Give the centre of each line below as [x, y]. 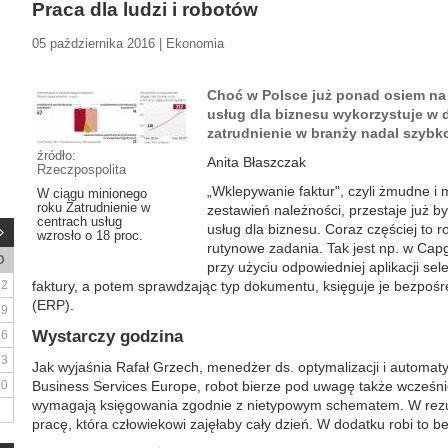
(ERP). [53, 305]
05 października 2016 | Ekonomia [128, 43]
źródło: [56, 155]
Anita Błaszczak [256, 162]
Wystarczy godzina [107, 336]
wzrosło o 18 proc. [90, 235]
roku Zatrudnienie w [93, 207]
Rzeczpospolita [81, 169]
